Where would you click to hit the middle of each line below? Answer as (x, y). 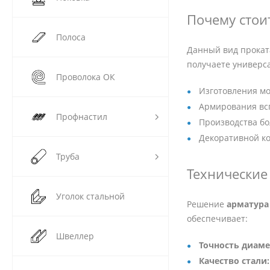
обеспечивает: (217, 219)
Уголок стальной (90, 196)
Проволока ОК (86, 77)
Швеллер (75, 236)
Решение (207, 204)
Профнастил (82, 117)
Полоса (71, 37)
